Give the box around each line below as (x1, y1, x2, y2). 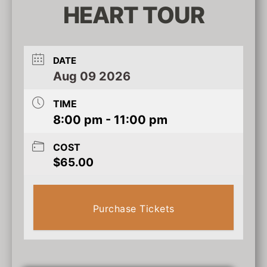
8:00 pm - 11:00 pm (53, 113, 167, 127)
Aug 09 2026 (53, 69, 131, 83)
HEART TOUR (63, 1, 204, 29)
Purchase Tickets (92, 203, 175, 215)
